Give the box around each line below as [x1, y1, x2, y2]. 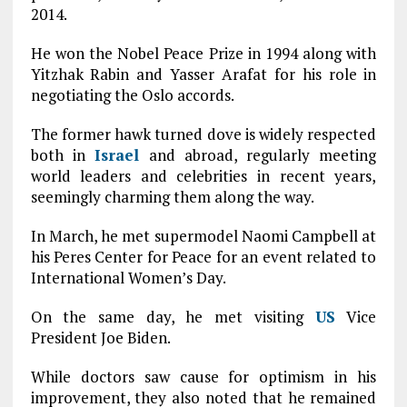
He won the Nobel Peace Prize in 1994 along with [30, 43, 377, 64]
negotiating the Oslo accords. [30, 84, 234, 105]
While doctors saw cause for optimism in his [30, 366, 377, 387]
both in [30, 144, 95, 165]
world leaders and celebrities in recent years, [30, 165, 377, 186]
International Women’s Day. [30, 267, 226, 288]
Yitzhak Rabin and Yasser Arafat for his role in [30, 64, 377, 84]
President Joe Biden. [30, 327, 171, 348]
